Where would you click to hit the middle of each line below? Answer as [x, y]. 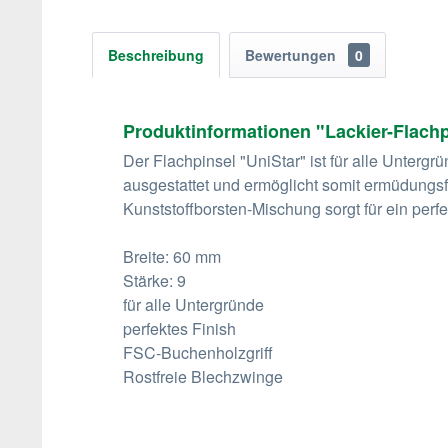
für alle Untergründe [193, 304]
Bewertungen [292, 55]
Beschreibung [156, 55]
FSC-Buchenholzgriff [198, 352]
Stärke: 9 [154, 280]
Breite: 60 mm [172, 256]
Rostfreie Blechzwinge [203, 376]
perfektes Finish [179, 328]
